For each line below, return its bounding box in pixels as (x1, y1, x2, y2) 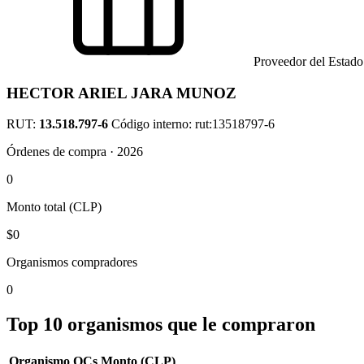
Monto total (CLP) (6, 200, 102, 214)
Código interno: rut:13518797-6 (111, 117, 275, 132)
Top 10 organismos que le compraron (6, 314, 315, 336)
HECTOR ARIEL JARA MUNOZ (6, 84, 236, 102)
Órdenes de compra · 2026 (6, 145, 143, 159)
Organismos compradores (6, 255, 137, 270)
